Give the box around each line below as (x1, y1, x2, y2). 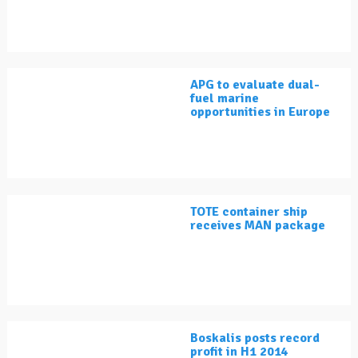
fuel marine (190, 90, 259, 107)
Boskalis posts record (190, 330, 320, 347)
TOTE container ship (190, 204, 308, 221)
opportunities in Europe (190, 104, 330, 121)
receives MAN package (190, 217, 325, 234)
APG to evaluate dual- (190, 77, 320, 93)
